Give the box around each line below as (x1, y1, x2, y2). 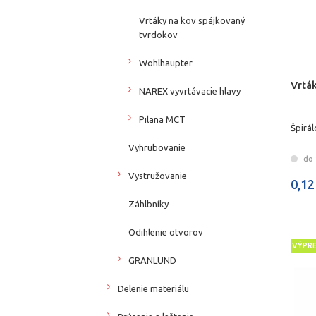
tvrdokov (139, 29, 178, 39)
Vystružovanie (128, 170, 187, 181)
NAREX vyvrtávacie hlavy (139, 85, 241, 96)
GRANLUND (128, 255, 176, 265)
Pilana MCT (139, 114, 186, 124)
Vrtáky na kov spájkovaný (139, 15, 245, 25)
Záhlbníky (128, 198, 169, 209)
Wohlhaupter (139, 57, 193, 68)
